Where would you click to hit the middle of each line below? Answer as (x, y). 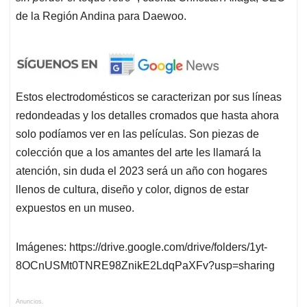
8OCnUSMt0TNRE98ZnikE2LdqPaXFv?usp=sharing (145, 266)
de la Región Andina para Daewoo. (101, 16)
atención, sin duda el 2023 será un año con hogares (142, 171)
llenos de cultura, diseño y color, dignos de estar (132, 190)
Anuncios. (30, 302)
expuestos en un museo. (75, 208)
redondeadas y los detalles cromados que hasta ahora (147, 116)
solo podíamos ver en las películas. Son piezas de (139, 134)
